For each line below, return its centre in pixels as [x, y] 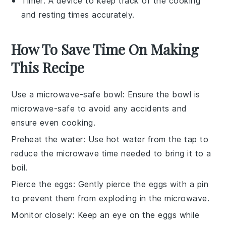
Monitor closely [42, 215]
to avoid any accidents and [131, 109]
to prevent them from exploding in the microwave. [110, 199]
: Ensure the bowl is [161, 95]
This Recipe [48, 68]
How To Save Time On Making [105, 49]
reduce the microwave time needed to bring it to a [111, 154]
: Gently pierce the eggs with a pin [141, 184]
